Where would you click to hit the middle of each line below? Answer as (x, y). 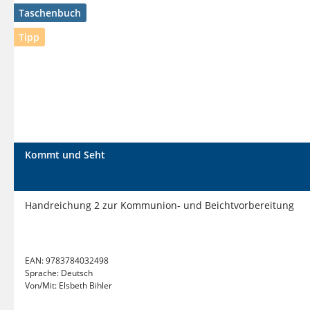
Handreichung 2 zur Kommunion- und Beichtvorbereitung (159, 205)
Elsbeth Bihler (85, 285)
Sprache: (43, 273)
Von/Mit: (42, 285)
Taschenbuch (50, 13)
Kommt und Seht (65, 155)
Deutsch (77, 273)
